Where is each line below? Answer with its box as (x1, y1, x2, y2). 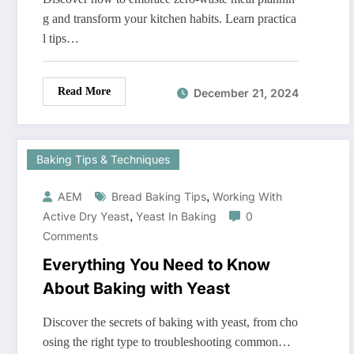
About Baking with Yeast (43, 279, 230, 299)
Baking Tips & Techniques (36, 153, 170, 167)
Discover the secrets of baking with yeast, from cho (43, 315, 298, 330)
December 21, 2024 (194, 85, 299, 100)
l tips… (43, 32, 79, 46)
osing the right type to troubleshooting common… (43, 335, 291, 349)
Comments (43, 229, 98, 243)
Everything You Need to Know (43, 255, 270, 275)
